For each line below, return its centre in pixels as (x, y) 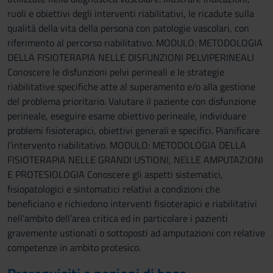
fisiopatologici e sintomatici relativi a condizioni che (114, 189)
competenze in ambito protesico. (74, 247)
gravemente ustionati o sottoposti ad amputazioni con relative (136, 233)
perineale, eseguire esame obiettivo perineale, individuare (127, 116)
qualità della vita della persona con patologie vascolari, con (128, 28)
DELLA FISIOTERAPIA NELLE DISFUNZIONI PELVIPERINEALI (131, 57)
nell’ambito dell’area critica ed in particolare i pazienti (118, 218)
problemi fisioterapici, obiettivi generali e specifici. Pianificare (133, 130)
